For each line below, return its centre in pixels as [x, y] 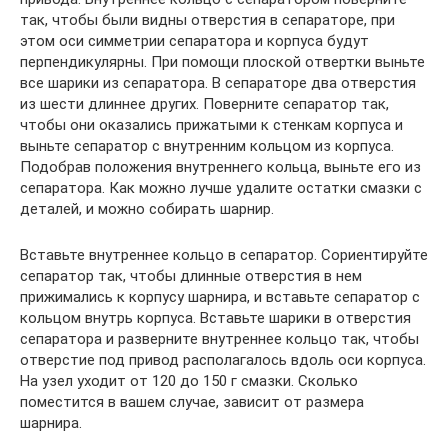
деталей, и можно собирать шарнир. [147, 209]
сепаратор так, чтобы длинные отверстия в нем [191, 276]
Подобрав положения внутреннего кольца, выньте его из [220, 167]
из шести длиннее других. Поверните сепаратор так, [204, 104]
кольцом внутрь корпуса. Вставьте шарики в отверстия [215, 318]
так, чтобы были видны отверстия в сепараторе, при [207, 20]
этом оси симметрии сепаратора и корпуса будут [194, 41]
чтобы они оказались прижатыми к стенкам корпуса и [211, 125]
